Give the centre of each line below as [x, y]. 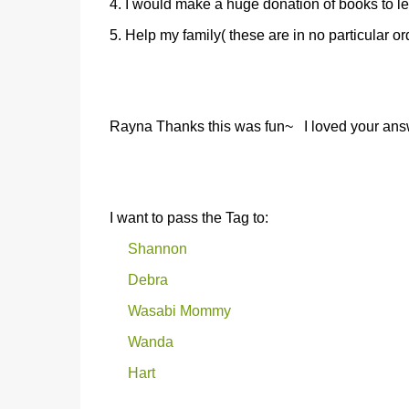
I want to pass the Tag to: [189, 218]
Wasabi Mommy [179, 311]
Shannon [157, 249]
